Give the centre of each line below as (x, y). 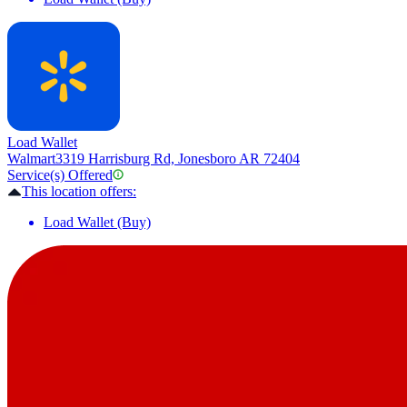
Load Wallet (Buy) (97, 223)
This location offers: (79, 192)
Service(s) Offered (60, 175)
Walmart (31, 159)
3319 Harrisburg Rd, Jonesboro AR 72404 (178, 159)
